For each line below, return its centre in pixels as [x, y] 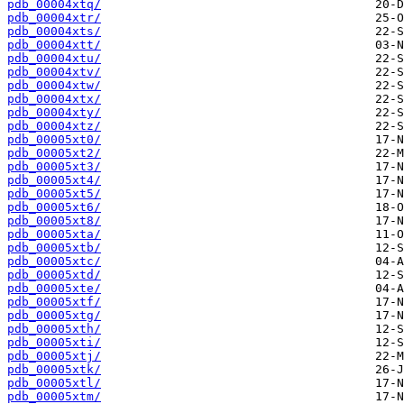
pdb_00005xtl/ [54, 383]
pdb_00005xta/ [54, 234]
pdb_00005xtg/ [54, 316]
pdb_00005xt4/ [54, 180]
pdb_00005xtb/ [54, 248]
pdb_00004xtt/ [54, 45]
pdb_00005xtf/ [54, 302]
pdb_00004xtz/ [54, 126]
